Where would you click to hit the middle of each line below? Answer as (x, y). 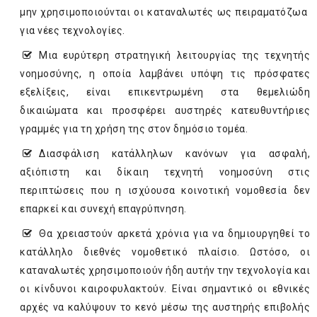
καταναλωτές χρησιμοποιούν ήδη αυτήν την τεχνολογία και (165, 271)
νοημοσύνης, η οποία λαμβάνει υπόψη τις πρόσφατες (165, 74)
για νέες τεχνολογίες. (73, 31)
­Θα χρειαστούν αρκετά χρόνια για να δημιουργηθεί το (174, 234)
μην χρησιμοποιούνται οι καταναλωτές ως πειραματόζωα (165, 12)
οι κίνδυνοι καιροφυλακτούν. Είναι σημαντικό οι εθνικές (165, 289)
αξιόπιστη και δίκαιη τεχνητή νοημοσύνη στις (165, 172)
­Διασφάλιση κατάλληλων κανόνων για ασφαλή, (174, 154)
